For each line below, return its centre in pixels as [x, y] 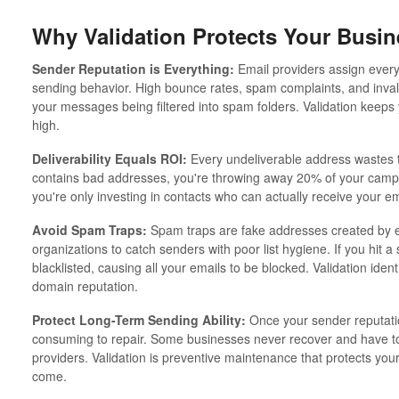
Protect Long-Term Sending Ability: [138, 320]
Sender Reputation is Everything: [133, 69]
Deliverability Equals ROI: [109, 159]
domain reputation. [85, 286]
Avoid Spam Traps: [89, 230]
